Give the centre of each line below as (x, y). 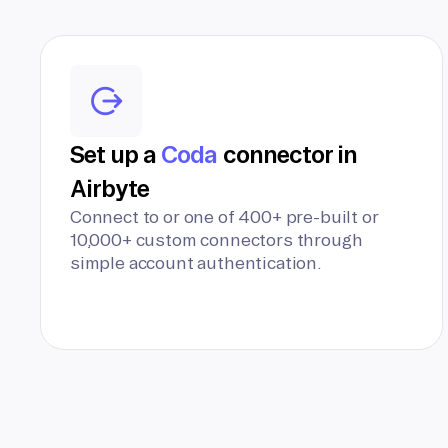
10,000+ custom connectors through (216, 239)
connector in (287, 154)
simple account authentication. (196, 262)
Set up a (116, 154)
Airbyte (110, 188)
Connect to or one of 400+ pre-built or (224, 216)
